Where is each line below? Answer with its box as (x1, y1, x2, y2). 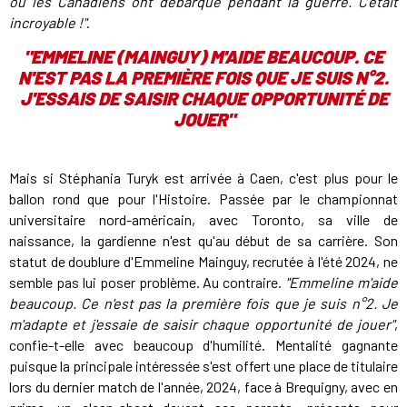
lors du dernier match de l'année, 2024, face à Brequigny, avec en (9, 378, 398, 396)
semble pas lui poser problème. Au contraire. (9, 273, 286, 292)
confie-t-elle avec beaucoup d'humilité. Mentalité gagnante (9, 336, 398, 354)
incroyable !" (9, 14, 86, 32)
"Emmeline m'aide (285, 273, 398, 292)
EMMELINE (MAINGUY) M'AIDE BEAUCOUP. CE (31, 45, 383, 68)
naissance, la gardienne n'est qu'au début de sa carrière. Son (9, 232, 398, 250)
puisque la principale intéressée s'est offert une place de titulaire (9, 357, 398, 375)
